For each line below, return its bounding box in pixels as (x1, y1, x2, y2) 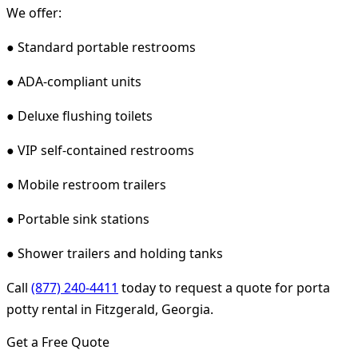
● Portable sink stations (6, 209, 149, 228)
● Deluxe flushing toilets (6, 106, 153, 125)
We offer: (6, 3, 62, 22)
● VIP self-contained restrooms (6, 141, 194, 159)
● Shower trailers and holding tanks (6, 244, 223, 262)
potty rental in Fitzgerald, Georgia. (6, 300, 213, 318)
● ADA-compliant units (6, 72, 141, 90)
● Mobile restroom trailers (6, 175, 166, 193)
